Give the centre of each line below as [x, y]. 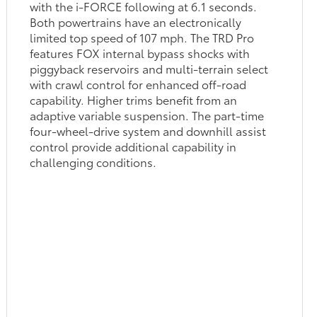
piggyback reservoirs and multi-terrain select [149, 68]
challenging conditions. [93, 161]
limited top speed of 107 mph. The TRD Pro [142, 37]
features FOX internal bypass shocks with [140, 52]
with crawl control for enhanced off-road [138, 83]
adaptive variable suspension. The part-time [147, 115]
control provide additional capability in [133, 146]
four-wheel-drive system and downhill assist [148, 130]
